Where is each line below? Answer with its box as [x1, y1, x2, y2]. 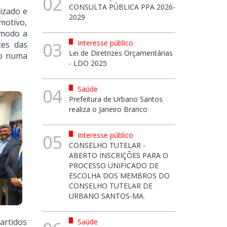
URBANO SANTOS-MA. [69, 191, 145, 201]
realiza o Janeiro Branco [69, 104, 147, 114]
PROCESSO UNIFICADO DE [69, 161, 159, 170]
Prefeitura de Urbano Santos [69, 94, 163, 104]
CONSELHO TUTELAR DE [69, 181, 153, 191]
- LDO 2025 [69, 58, 107, 68]
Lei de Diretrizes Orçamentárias [69, 48, 173, 58]
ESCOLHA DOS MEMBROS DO [69, 171, 170, 180]
